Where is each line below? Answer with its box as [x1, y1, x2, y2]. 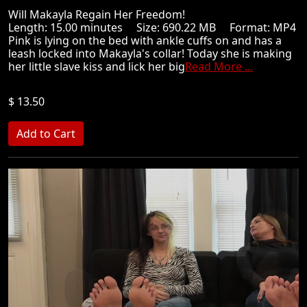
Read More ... [185, 59, 253, 74]
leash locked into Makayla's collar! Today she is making [8, 46, 292, 61]
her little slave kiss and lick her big [8, 59, 185, 74]
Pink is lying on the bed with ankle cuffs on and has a [8, 33, 282, 48]
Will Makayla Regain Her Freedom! [8, 7, 196, 22]
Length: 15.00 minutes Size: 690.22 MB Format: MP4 [8, 20, 296, 35]
